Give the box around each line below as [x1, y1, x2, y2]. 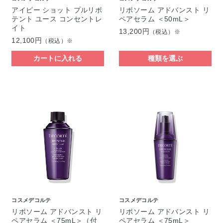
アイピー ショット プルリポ [11, 6, 103, 14]
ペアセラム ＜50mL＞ [118, 15, 191, 23]
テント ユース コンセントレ [11, 15, 103, 23]
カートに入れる [33, 54, 83, 63]
